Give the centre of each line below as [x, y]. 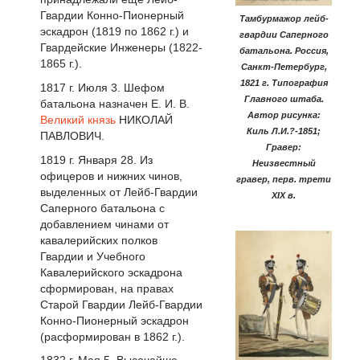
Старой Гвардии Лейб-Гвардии [121, 304]
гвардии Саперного [284, 35]
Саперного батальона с [102, 208]
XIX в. [284, 196]
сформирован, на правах [107, 288]
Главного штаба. [284, 99]
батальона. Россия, [284, 51]
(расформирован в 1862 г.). [112, 336]
